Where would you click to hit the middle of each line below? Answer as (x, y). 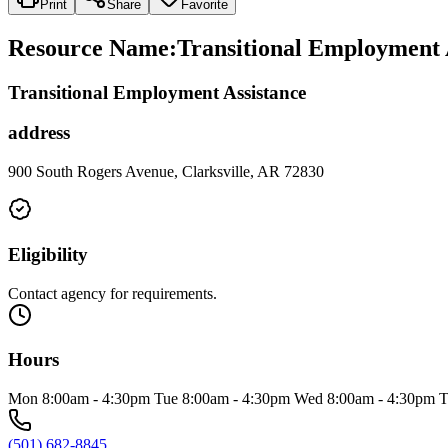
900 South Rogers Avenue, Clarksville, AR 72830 (166, 172)
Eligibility (48, 254)
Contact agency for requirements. (112, 293)
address (39, 133)
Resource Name (88, 47)
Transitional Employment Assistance (157, 92)
